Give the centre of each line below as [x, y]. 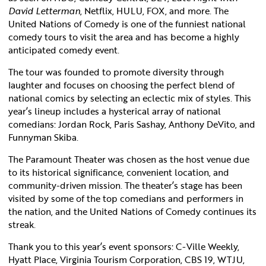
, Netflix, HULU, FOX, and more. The [154, 10]
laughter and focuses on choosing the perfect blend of [121, 85]
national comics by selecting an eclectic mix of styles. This [130, 98]
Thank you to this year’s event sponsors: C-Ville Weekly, [124, 246]
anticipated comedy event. [64, 50]
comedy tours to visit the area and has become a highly [124, 37]
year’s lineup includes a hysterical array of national [115, 111]
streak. [22, 224]
